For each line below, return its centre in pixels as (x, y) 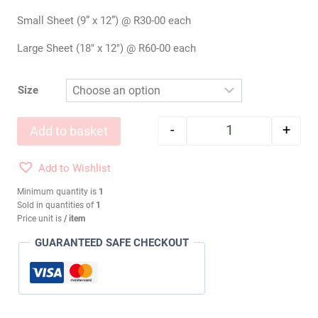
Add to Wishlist (75, 168)
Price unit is (40, 218)
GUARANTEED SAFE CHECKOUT (112, 242)
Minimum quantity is (58, 191)
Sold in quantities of (56, 205)
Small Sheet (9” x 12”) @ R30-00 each (104, 20)
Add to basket (69, 131)
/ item (75, 218)
